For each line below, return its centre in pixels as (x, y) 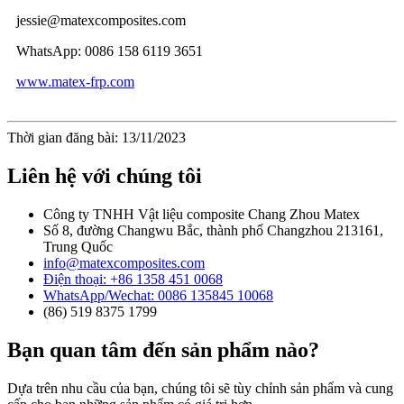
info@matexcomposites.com (124, 262)
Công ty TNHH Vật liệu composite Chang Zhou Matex (202, 214)
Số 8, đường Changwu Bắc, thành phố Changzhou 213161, (213, 230)
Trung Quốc (78, 246)
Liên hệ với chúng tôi (105, 175)
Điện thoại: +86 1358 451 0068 (133, 279)
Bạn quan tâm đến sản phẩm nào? (163, 349)
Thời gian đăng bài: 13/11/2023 (96, 138)
